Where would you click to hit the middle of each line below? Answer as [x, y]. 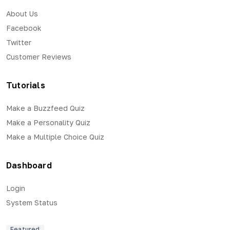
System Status [32, 202]
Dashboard [29, 165]
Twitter [19, 42]
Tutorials [26, 85]
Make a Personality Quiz [48, 122]
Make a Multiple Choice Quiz [55, 137]
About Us [22, 13]
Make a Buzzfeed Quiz [45, 108]
